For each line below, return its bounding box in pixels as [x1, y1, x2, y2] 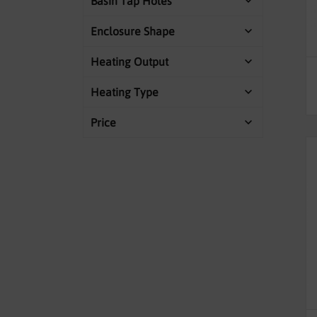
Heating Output [91, 55, 168, 68]
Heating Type [91, 86, 158, 98]
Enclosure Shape [91, 25, 175, 38]
